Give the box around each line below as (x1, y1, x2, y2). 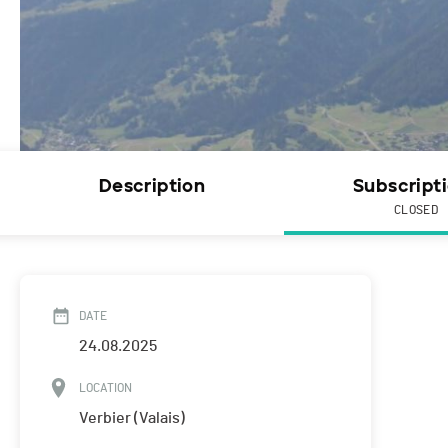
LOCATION (79, 382, 132, 395)
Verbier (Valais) (79, 410, 185, 427)
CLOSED (393, 204, 439, 217)
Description (98, 175, 206, 198)
